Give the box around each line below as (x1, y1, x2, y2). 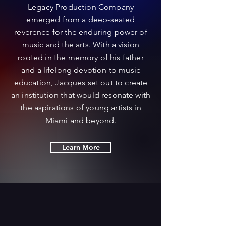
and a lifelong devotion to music (21, 65, 141, 75)
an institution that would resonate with (11, 90, 151, 100)
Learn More (62, 142, 100, 152)
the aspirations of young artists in (20, 102, 141, 112)
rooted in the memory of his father (18, 52, 144, 62)
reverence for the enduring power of (14, 27, 147, 37)
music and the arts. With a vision (22, 39, 140, 49)
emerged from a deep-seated (26, 14, 135, 24)
